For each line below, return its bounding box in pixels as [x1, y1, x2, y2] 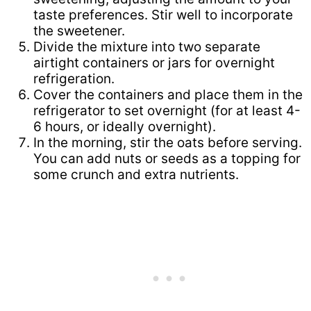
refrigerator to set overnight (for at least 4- [33, 103, 301, 119]
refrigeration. [33, 71, 115, 87]
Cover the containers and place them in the [33, 87, 303, 103]
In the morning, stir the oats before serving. [33, 135, 302, 151]
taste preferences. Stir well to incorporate [33, 7, 293, 24]
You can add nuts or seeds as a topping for [33, 151, 301, 167]
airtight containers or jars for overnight [33, 55, 275, 72]
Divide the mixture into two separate [33, 39, 260, 56]
